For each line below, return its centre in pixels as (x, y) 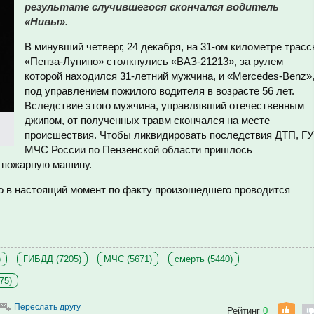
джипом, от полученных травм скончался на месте (147, 120)
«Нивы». (46, 21)
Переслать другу (47, 307)
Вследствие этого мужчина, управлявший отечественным (164, 105)
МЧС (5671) (128, 259)
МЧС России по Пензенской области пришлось (138, 150)
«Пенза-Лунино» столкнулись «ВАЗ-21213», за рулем (154, 61)
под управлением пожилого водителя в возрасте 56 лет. (159, 91)
